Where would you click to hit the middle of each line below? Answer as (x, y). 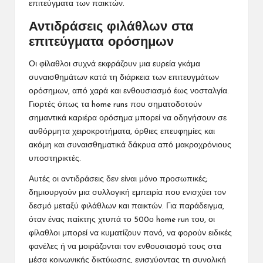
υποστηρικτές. (55, 159)
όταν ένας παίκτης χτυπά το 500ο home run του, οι (122, 220)
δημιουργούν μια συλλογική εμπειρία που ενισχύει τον (127, 193)
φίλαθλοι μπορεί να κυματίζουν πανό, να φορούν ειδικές (130, 233)
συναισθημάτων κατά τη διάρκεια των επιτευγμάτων (124, 77)
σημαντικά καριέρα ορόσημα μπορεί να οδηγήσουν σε (128, 118)
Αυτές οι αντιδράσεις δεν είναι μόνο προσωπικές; (118, 179)
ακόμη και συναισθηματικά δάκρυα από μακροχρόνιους (130, 145)
